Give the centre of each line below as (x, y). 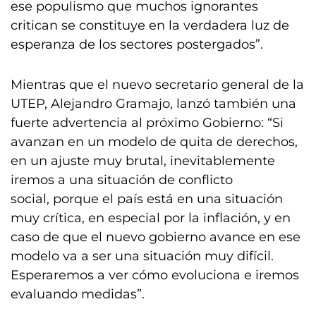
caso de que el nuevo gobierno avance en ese (156, 237)
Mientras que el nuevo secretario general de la (157, 85)
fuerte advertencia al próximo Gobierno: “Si (147, 123)
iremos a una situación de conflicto (122, 180)
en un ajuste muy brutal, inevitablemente (143, 161)
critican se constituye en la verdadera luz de (150, 25)
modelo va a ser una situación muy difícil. (142, 256)
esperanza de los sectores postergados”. (137, 44)
